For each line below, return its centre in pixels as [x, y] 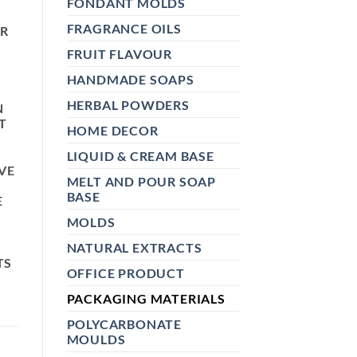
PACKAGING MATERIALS [146, 298]
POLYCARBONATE [124, 324]
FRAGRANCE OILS [124, 28]
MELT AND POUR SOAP [141, 181]
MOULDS [96, 339]
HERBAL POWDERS [128, 104]
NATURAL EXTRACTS [134, 247]
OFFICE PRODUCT [126, 273]
